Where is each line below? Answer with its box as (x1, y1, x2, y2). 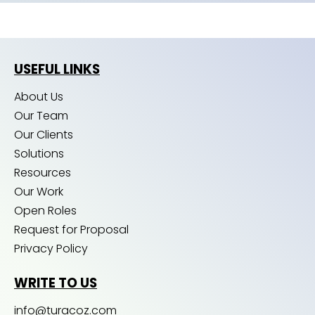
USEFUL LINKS (14, 60, 100, 79)
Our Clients (14, 127, 73, 143)
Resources (14, 165, 71, 181)
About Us (14, 89, 63, 105)
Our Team (14, 108, 68, 124)
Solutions (14, 146, 64, 162)
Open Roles (14, 202, 77, 219)
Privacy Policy (14, 240, 88, 257)
